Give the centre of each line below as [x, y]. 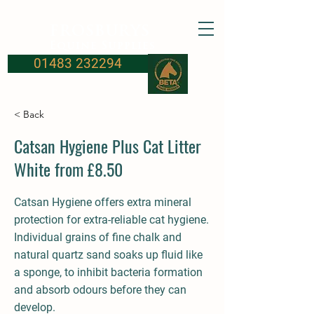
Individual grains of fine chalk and [98, 237]
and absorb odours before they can [100, 290]
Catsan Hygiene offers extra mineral [103, 202]
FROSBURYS [100, 32]
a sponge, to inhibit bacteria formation [108, 272]
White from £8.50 [68, 169]
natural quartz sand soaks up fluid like [108, 255]
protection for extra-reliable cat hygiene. [111, 220]
